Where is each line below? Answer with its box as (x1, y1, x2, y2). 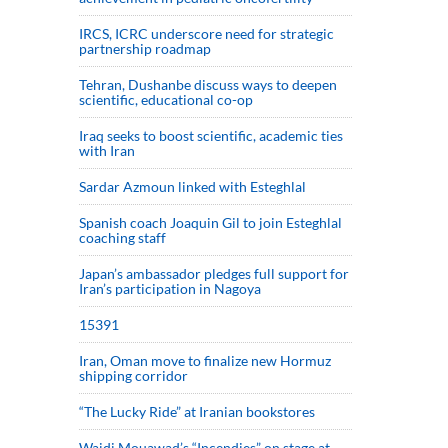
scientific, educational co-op (79, 90, 253, 108)
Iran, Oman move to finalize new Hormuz (79, 351, 331, 369)
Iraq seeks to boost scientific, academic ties (79, 126, 343, 144)
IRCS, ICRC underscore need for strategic (79, 24, 334, 42)
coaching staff (79, 228, 166, 246)
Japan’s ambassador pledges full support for (79, 264, 349, 282)
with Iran (79, 141, 135, 159)
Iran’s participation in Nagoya (79, 279, 261, 297)
